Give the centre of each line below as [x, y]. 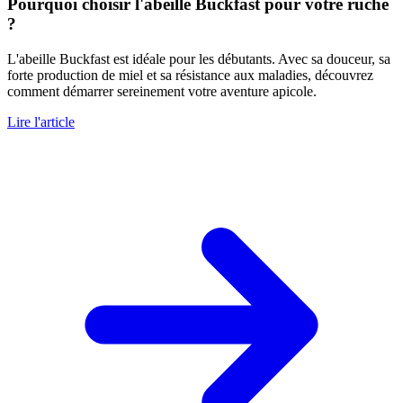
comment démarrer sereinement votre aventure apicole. [162, 92]
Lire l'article [41, 122]
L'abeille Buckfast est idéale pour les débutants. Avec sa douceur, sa [199, 59]
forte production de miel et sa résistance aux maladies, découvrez [190, 76]
